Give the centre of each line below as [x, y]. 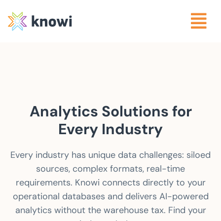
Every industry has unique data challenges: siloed [110, 155]
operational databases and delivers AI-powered [110, 197]
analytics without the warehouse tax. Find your [110, 210]
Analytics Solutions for [110, 111]
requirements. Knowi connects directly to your [110, 183]
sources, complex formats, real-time [110, 169]
